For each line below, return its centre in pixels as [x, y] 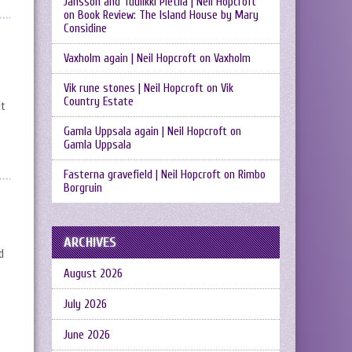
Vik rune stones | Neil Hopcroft [134, 88]
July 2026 [85, 304]
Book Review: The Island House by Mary [168, 15]
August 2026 [93, 274]
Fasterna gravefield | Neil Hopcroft [142, 175]
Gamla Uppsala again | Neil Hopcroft [145, 132]
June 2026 [87, 335]
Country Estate [99, 102]
